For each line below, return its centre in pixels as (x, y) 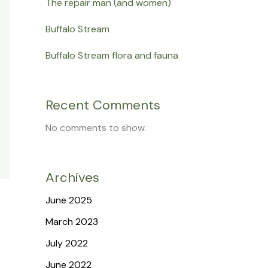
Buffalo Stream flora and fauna (112, 56)
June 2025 (69, 200)
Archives (72, 177)
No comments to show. (96, 127)
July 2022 (67, 243)
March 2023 (72, 221)
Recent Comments (103, 105)
